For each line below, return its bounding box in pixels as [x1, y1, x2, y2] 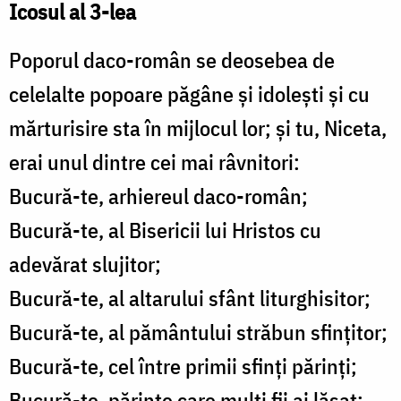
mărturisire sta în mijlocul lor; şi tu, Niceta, [9, 114, 387, 143]
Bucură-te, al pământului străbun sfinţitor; [9, 318, 388, 347]
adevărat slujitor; [9, 250, 161, 279]
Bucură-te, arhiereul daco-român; [9, 182, 308, 211]
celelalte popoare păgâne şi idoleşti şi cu [9, 80, 370, 109]
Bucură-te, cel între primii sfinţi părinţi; [9, 352, 357, 381]
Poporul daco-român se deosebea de [9, 46, 335, 75]
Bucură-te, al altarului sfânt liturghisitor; [9, 284, 371, 313]
